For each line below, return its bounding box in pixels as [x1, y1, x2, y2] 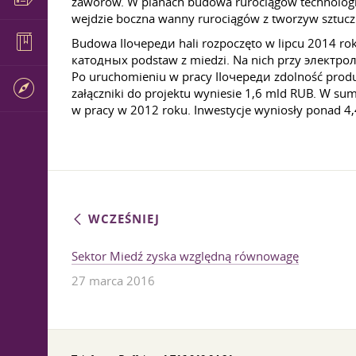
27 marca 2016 [72, 273, 155, 288]
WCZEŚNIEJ [84, 211, 160, 227]
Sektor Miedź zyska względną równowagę [72, 248, 299, 264]
